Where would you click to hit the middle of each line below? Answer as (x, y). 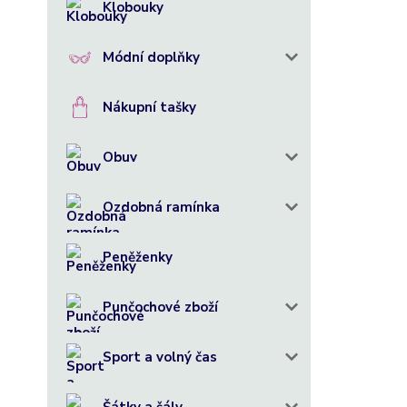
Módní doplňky (151, 57)
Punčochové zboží (160, 307)
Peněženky (138, 257)
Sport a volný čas (160, 357)
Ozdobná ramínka (161, 207)
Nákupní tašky (149, 107)
